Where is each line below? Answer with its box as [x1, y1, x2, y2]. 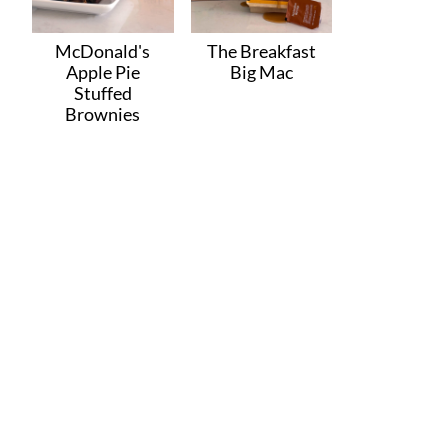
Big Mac [229, 60, 293, 83]
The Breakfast [206, 39, 316, 62]
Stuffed [73, 81, 132, 104]
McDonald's [55, 39, 151, 62]
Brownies [65, 102, 141, 125]
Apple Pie [65, 60, 140, 83]
